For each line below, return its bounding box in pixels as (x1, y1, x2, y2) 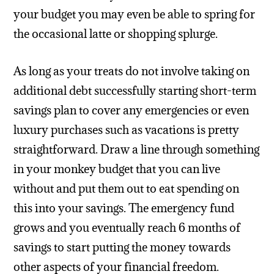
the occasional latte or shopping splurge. (13, 26, 218, 42)
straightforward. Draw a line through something (13, 142, 260, 157)
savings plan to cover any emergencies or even (13, 103, 250, 118)
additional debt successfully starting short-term (13, 83, 257, 98)
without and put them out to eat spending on (13, 181, 240, 196)
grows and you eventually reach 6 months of (13, 220, 241, 235)
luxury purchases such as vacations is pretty (13, 122, 240, 138)
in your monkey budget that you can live (13, 161, 221, 177)
